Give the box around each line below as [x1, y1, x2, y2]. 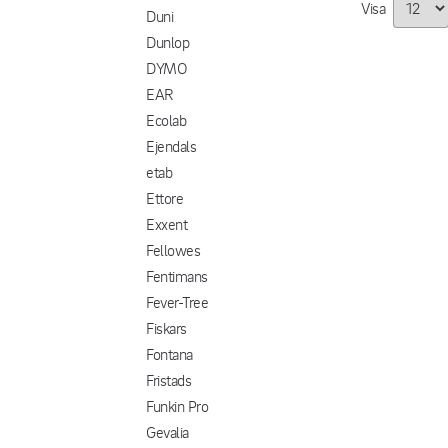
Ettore [146, 188, 184, 208]
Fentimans [146, 266, 208, 286]
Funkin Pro [146, 396, 209, 416]
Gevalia [146, 422, 189, 442]
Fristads [146, 370, 192, 390]
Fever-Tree [146, 292, 209, 312]
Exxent [146, 214, 188, 234]
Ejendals [146, 136, 197, 156]
